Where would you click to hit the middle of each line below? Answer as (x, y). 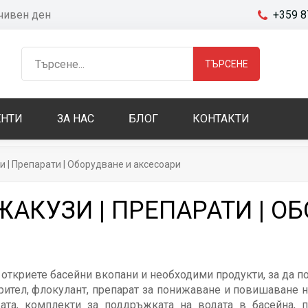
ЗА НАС (75, 119)
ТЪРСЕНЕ (227, 64)
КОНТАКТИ (221, 119)
